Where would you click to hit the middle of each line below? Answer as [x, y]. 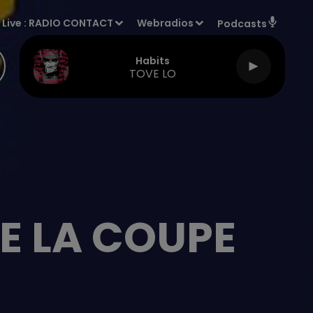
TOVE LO [152, 73]
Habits [152, 60]
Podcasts [242, 24]
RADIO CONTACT [71, 23]
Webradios [166, 23]
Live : [16, 23]
